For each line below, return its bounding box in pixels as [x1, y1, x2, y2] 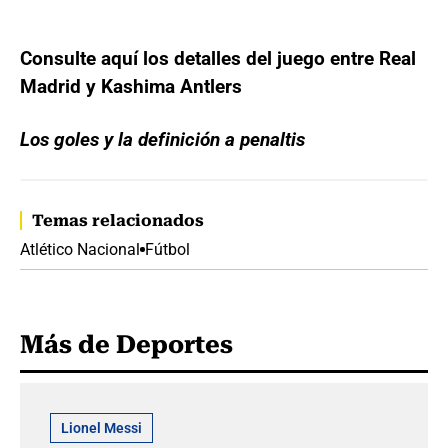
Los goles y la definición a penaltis [20, 128, 305, 151]
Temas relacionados [32, 211, 204, 230]
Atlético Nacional [20, 240, 140, 259]
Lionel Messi [61, 420, 142, 436]
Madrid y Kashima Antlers [20, 75, 242, 98]
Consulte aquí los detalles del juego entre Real [20, 47, 416, 70]
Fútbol [145, 240, 190, 259]
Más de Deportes [20, 330, 233, 359]
